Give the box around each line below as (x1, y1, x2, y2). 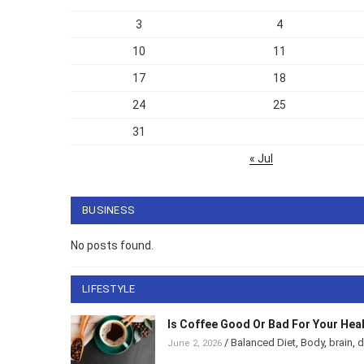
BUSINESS (82, 203, 139, 216)
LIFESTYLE (82, 282, 141, 295)
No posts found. (71, 238, 152, 252)
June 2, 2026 (167, 337, 219, 348)
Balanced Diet (228, 336, 294, 349)
